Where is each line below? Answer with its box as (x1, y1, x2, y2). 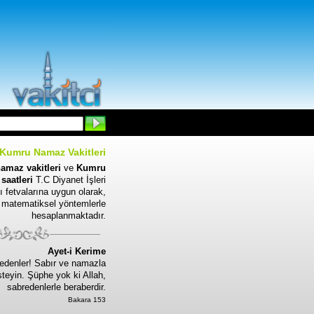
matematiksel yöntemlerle (1, 198, 106, 209)
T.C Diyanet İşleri (33, 175, 106, 185)
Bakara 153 (68, 296, 106, 303)
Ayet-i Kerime (48, 246, 106, 257)
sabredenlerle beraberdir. (7, 282, 106, 292)
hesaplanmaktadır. (32, 210, 106, 221)
